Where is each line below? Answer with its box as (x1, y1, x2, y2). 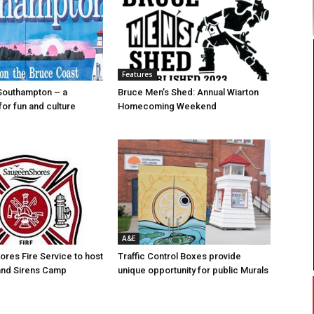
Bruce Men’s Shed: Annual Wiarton (118, 87, 259, 98)
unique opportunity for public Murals (118, 265, 268, 276)
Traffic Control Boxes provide (118, 251, 241, 262)
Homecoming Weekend (118, 101, 217, 112)
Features (122, 69, 153, 80)
